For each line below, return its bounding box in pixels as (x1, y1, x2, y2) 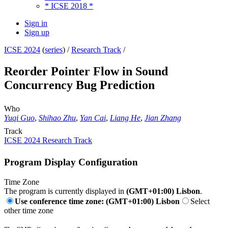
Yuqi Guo (4, 113, 35, 123)
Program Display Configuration (4, 156, 138, 167)
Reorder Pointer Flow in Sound (4, 65, 168, 78)
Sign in (24, 19, 47, 28)
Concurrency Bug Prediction (4, 78, 155, 92)
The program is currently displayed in (4, 186, 126, 195)
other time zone (4, 206, 53, 215)
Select (190, 196, 210, 206)
